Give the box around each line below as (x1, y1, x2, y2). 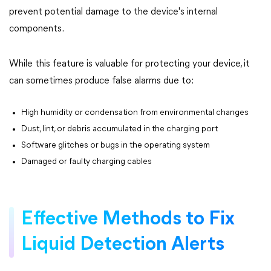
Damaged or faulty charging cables (21, 157, 152, 166)
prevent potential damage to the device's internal (9, 7, 218, 17)
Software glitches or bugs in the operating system (21, 141, 210, 150)
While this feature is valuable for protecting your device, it (9, 59, 250, 69)
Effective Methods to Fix (21, 210, 235, 229)
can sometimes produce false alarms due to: (9, 76, 194, 86)
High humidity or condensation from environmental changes (21, 108, 249, 117)
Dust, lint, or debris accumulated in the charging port (21, 125, 218, 134)
